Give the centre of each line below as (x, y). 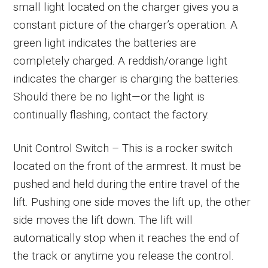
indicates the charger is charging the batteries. (127, 78)
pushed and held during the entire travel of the (127, 184)
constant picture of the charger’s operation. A (126, 25)
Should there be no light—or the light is (109, 96)
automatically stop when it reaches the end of (127, 237)
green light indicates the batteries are (105, 42)
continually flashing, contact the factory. (112, 114)
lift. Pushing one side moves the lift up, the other (132, 202)
